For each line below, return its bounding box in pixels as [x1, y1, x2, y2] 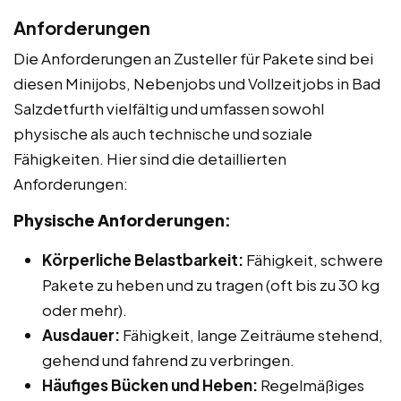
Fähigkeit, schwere [243, 249, 383, 269]
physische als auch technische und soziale [13, 123, 312, 143]
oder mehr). [42, 299, 127, 320]
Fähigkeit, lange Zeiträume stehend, [120, 324, 383, 345]
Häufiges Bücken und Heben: [42, 374, 258, 395]
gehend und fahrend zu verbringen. [42, 349, 294, 370]
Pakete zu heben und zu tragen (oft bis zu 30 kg [42, 274, 380, 294]
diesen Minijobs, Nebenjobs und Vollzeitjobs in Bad [13, 73, 380, 93]
